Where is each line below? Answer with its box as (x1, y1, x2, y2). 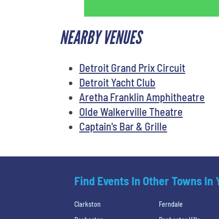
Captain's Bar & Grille (79, 119, 167, 132)
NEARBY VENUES (60, 26, 141, 49)
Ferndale (159, 199, 183, 208)
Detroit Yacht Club (79, 75, 155, 88)
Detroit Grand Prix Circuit (79, 61, 185, 74)
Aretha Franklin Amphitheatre (79, 90, 205, 103)
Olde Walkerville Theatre (79, 105, 183, 118)
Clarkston (74, 199, 101, 208)
